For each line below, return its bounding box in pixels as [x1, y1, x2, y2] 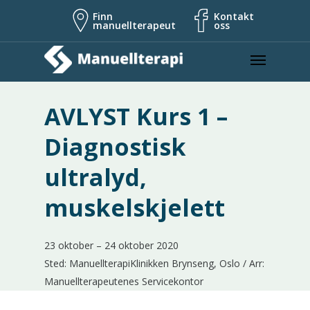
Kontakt [214, 9, 255, 23]
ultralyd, [44, 161, 147, 193]
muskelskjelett [44, 192, 225, 224]
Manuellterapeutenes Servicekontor [44, 275, 203, 288]
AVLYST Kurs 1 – [44, 100, 228, 132]
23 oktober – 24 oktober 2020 [44, 239, 179, 252]
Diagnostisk [44, 131, 186, 163]
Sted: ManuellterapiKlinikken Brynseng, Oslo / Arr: [44, 257, 264, 270]
